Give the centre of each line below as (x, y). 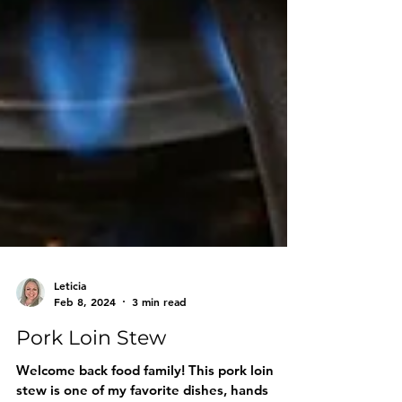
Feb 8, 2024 (85, 380)
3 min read (159, 380)
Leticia (70, 365)
